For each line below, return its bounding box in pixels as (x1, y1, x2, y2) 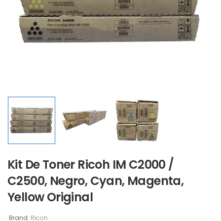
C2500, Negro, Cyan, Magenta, (7, 172, 184, 189)
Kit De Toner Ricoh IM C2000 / (7, 156, 174, 173)
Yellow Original (7, 188, 93, 205)
